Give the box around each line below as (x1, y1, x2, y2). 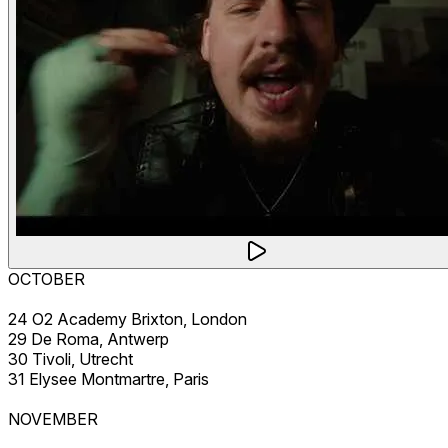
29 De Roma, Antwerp (8, 328, 169, 349)
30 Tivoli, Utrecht (8, 348, 133, 369)
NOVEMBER (8, 408, 98, 429)
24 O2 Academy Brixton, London (8, 308, 247, 329)
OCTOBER (8, 268, 85, 289)
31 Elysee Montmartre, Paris (8, 368, 209, 389)
